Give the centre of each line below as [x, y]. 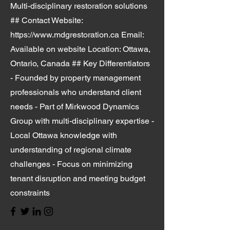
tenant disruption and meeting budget [78, 178]
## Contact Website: [46, 20]
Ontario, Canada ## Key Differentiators [80, 63]
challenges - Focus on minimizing [71, 164]
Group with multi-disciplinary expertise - [82, 121]
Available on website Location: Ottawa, [80, 49]
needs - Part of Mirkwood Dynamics [75, 107]
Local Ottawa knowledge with [64, 135]
